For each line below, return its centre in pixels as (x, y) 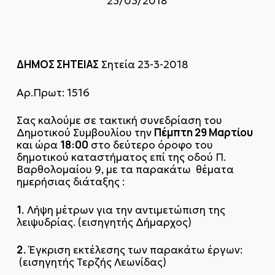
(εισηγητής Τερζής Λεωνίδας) (91, 262)
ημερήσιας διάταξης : (70, 182)
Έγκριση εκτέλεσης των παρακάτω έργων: (134, 250)
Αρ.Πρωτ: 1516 (53, 92)
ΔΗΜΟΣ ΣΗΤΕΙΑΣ (57, 64)
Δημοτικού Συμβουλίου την (85, 133)
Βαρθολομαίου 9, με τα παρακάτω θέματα (126, 169)
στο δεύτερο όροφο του (150, 145)
